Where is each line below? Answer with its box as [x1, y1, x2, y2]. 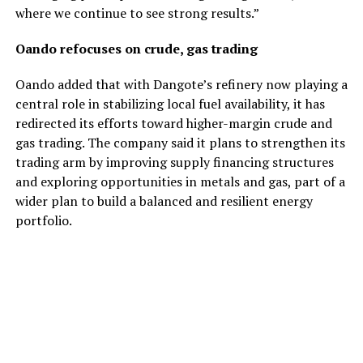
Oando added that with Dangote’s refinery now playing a [15, 75, 348, 94]
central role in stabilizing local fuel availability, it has [15, 95, 325, 113]
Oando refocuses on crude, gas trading [15, 40, 258, 58]
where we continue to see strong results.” [15, 4, 259, 23]
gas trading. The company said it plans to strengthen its [15, 134, 345, 152]
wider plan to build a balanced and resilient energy [15, 192, 313, 211]
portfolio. [15, 211, 72, 230]
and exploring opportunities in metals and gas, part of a [15, 173, 345, 191]
